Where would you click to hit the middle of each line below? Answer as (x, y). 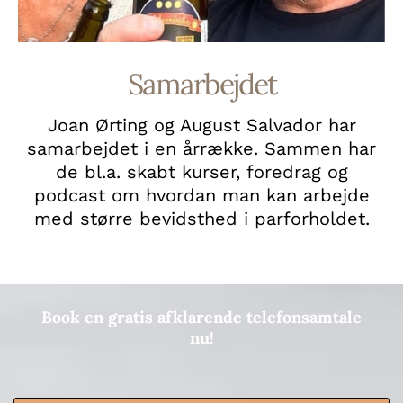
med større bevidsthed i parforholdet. (201, 218)
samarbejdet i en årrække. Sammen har (201, 148)
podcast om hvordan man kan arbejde (201, 195)
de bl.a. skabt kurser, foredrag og (201, 171)
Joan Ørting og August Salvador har (201, 125)
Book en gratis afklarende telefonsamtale (201, 317)
